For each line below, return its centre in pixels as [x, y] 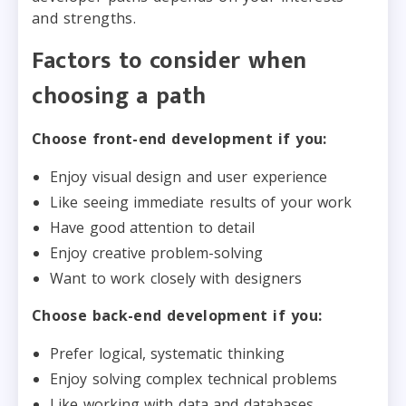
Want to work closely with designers [176, 278]
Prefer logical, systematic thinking [167, 353]
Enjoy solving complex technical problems [193, 378]
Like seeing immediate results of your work [201, 202]
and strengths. [84, 18]
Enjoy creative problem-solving [156, 252]
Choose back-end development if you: [177, 315]
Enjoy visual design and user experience [188, 176]
